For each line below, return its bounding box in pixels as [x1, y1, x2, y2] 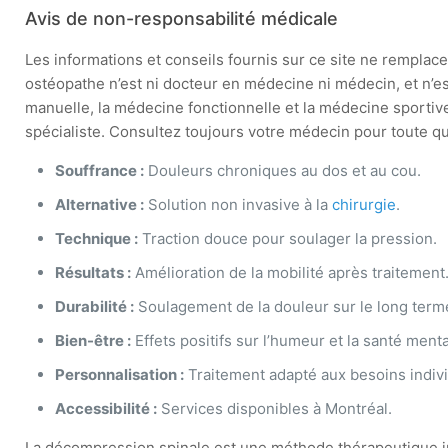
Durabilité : [55, 297, 135, 316]
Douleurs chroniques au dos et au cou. [144, 161, 422, 180]
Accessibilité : [55, 399, 158, 418]
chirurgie [332, 195, 397, 214]
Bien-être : [55, 331, 132, 350]
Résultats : [55, 263, 132, 282]
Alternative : [55, 195, 145, 214]
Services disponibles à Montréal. [157, 399, 393, 418]
